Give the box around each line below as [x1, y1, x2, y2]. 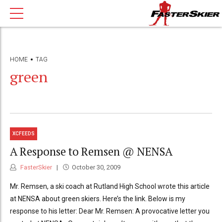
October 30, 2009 [71, 164, 120, 171]
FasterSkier [19, 164, 52, 171]
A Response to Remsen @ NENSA [10, 144, 172, 159]
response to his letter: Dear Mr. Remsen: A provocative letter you [10, 207, 210, 216]
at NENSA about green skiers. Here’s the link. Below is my [10, 195, 185, 203]
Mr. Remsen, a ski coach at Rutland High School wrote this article [10, 182, 210, 191]
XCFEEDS [12, 131, 35, 137]
